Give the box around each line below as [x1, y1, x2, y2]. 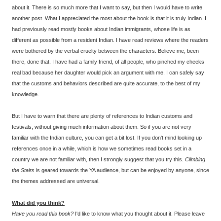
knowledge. [12, 91, 39, 98]
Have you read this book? [12, 211, 74, 217]
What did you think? [12, 200, 65, 206]
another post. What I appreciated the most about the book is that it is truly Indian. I [12, 15, 206, 22]
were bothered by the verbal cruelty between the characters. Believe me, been [12, 48, 199, 54]
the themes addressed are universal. [12, 178, 100, 184]
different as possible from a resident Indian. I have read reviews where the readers [12, 37, 209, 43]
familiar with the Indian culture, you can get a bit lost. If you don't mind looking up [12, 135, 202, 141]
